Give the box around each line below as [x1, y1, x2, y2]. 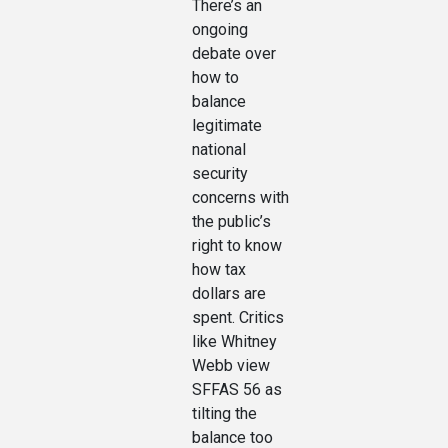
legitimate [192, 116, 262, 136]
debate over [192, 44, 276, 64]
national [192, 140, 246, 160]
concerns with [192, 188, 289, 208]
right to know [192, 236, 282, 256]
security [192, 164, 248, 184]
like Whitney [192, 332, 277, 352]
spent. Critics [192, 308, 284, 328]
